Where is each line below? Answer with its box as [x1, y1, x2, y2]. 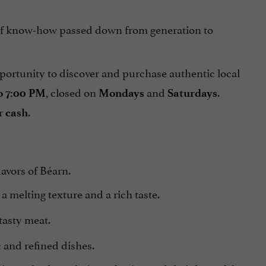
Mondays [98, 86, 144, 100]
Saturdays [167, 86, 217, 100]
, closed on [45, 83, 99, 100]
